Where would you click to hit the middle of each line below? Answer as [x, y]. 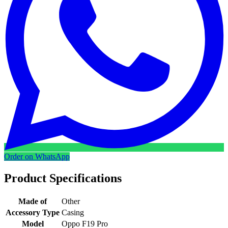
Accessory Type [33, 212]
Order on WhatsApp [37, 156]
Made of [33, 201]
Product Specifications [63, 178]
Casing [73, 212]
